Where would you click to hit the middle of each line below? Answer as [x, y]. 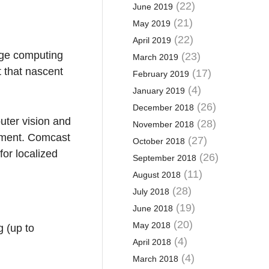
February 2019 [161, 74]
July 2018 [151, 192]
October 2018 [159, 141]
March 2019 [155, 57]
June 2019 [153, 7]
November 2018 [163, 124]
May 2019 [151, 23]
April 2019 [152, 40]
